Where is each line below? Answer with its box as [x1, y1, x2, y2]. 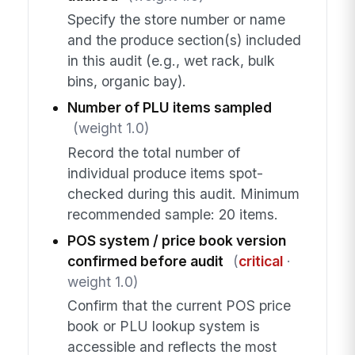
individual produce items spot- [67, 164, 263, 181]
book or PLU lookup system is [67, 318, 260, 335]
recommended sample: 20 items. [67, 205, 278, 223]
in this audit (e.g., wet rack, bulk [67, 52, 275, 70]
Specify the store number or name [67, 11, 285, 29]
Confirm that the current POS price [67, 297, 291, 315]
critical [238, 252, 283, 269]
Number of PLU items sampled [67, 99, 272, 116]
